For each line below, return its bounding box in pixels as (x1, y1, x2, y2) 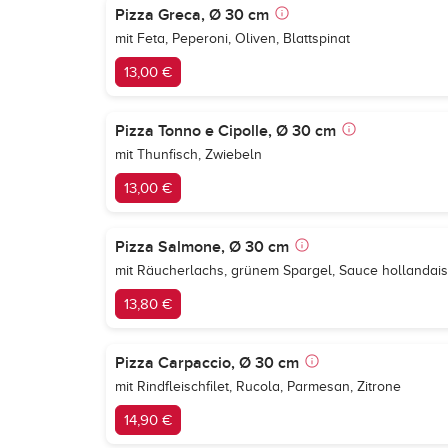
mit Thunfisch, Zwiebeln (115, 147, 262, 162)
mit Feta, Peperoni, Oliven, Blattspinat (115, 31, 350, 46)
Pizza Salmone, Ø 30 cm (115, 237, 289, 257)
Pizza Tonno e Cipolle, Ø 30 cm (115, 121, 336, 141)
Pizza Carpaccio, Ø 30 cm (115, 353, 299, 373)
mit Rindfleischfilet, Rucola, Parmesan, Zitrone (115, 379, 401, 394)
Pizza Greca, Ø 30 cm (115, 5, 269, 25)
